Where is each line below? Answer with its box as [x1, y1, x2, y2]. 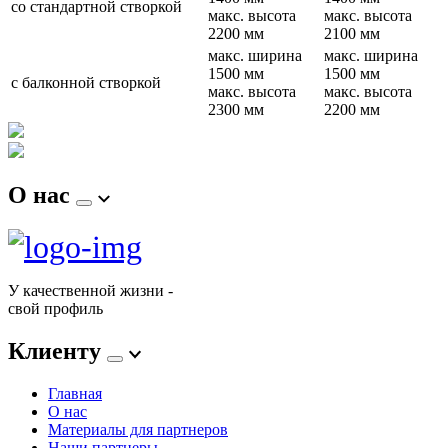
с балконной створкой [11, 74, 161, 91]
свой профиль [8, 299, 103, 317]
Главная [48, 384, 102, 402]
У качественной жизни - [8, 281, 173, 299]
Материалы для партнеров [48, 420, 228, 438]
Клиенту [8, 337, 107, 364]
